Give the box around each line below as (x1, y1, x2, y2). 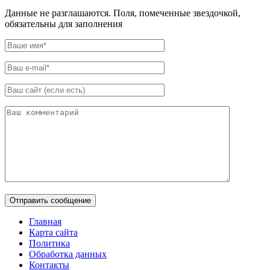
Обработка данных (29, 248, 107, 259)
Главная (29, 216, 61, 227)
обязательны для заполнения (5, 18, 122, 29)
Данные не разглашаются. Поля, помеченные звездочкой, (5, 7, 240, 18)
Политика (29, 237, 70, 248)
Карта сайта (29, 227, 78, 237)
